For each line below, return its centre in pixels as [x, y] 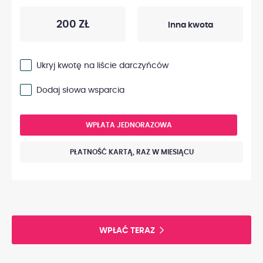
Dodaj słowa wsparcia [80, 90]
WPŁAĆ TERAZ [127, 231]
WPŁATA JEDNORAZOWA [129, 125]
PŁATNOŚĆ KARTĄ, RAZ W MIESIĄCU [131, 152]
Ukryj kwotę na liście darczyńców [102, 66]
